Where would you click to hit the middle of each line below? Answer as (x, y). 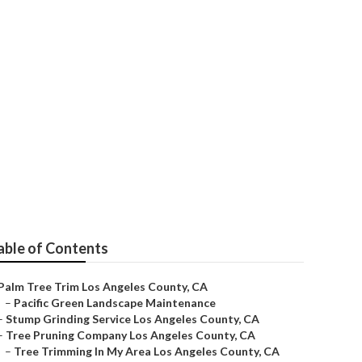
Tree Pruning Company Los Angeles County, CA (130, 335)
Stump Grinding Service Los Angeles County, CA (133, 319)
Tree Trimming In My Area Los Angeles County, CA (147, 351)
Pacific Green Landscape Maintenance (115, 303)
